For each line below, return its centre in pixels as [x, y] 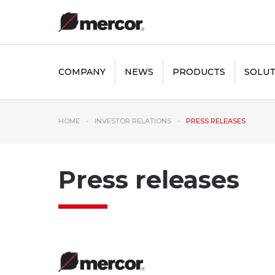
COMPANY [82, 72]
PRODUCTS [199, 72]
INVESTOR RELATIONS [133, 121]
